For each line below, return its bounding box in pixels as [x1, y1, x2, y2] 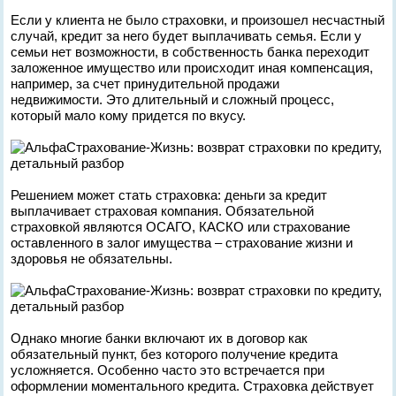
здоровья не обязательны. [11, 251, 173, 266]
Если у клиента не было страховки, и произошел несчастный [11, 12, 385, 27]
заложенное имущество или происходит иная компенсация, [11, 60, 374, 75]
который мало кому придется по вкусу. [11, 108, 247, 123]
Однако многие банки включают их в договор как [11, 331, 308, 346]
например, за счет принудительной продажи [11, 76, 280, 91]
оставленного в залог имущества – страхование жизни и [11, 235, 354, 250]
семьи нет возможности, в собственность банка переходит [11, 44, 370, 59]
